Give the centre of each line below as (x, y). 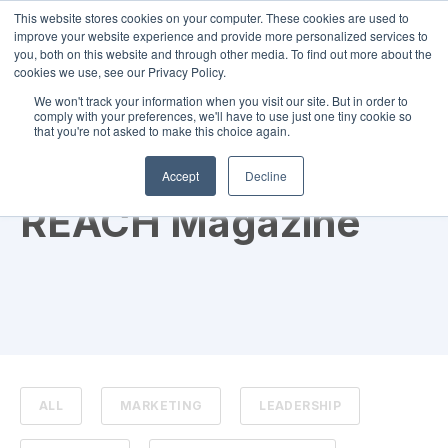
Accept (180, 175)
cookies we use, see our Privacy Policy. (120, 71)
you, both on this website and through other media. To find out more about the (223, 53)
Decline (265, 175)
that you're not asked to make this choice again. (162, 130)
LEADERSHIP (300, 406)
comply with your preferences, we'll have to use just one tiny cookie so (223, 115)
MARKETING (161, 406)
